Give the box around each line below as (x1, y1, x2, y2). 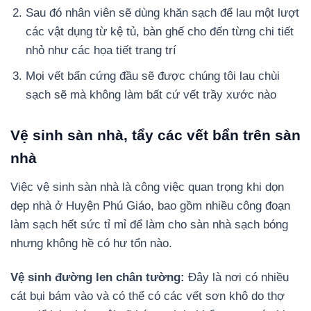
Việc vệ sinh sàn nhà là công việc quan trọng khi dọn (10, 180, 284, 194)
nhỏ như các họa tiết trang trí (26, 43, 177, 57)
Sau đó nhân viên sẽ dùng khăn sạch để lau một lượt (26, 6, 300, 19)
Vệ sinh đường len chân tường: (10, 270, 188, 284)
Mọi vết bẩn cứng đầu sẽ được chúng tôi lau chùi (26, 69, 280, 83)
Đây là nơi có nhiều (188, 270, 289, 284)
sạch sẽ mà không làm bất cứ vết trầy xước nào (26, 87, 277, 101)
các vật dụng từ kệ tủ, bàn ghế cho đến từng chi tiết (26, 24, 294, 38)
